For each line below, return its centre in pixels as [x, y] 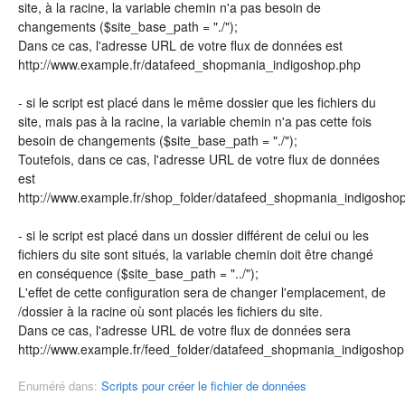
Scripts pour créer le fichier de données [204, 386]
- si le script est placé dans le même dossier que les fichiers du [197, 102]
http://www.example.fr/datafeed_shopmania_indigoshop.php [189, 64]
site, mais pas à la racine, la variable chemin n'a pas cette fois [195, 121]
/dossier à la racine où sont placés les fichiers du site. [170, 311]
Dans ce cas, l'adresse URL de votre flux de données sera [184, 330]
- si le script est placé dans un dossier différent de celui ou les [193, 235]
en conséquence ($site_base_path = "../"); [138, 273]
